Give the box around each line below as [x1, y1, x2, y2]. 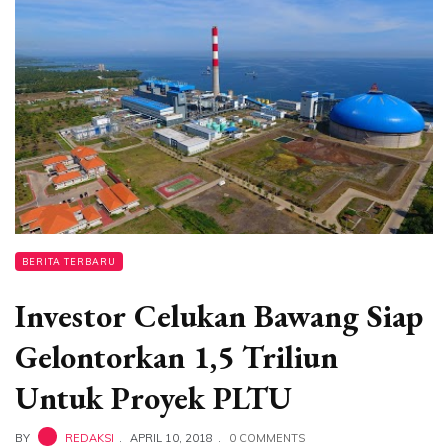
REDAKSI [65, 431, 114, 446]
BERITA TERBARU [22, 256, 116, 268]
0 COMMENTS [229, 431, 305, 446]
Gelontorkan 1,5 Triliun [15, 336, 338, 379]
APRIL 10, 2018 [130, 431, 213, 446]
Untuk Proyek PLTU [15, 377, 292, 420]
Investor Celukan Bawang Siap [15, 295, 423, 338]
